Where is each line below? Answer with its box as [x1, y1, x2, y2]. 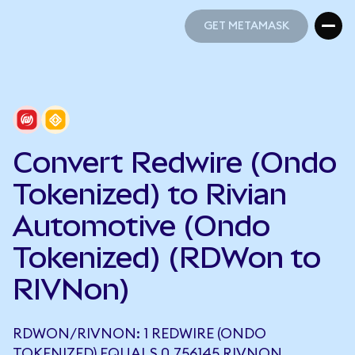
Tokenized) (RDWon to [13, 241, 321, 274]
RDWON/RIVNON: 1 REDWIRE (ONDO [13, 326, 266, 341]
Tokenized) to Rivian [13, 177, 287, 211]
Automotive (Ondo [13, 209, 270, 242]
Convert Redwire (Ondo [13, 146, 337, 179]
